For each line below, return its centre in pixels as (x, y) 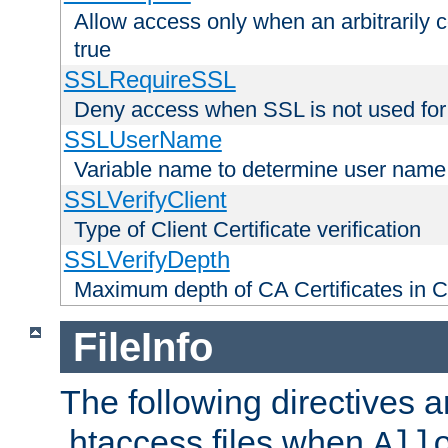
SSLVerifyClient (145, 200)
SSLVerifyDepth (146, 260)
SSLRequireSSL (149, 80)
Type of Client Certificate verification (247, 230)
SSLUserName (142, 140)
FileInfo (142, 346)
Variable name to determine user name (260, 170)
